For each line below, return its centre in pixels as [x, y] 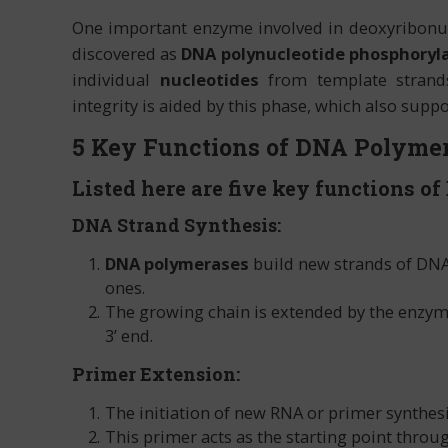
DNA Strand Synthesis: [176, 225]
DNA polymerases [177, 264]
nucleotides [209, 80]
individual [116, 80]
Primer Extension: [156, 374]
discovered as [127, 54]
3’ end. [129, 336]
